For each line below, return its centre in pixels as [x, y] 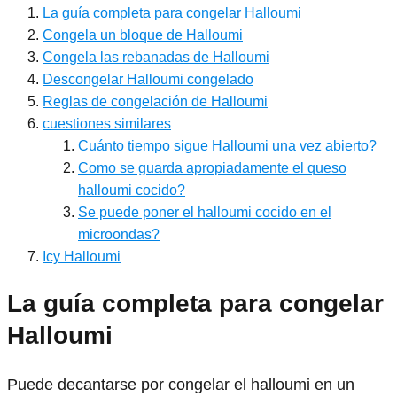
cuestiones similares [107, 123]
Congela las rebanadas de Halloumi [156, 57]
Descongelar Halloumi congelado [148, 79]
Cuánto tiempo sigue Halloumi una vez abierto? [227, 145]
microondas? [119, 234]
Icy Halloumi [82, 256]
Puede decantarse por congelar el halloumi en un [181, 385]
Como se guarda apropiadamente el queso [212, 167]
